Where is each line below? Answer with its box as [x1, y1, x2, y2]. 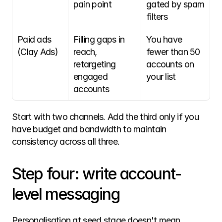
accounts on [146, 59, 194, 69]
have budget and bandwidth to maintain [12, 124, 166, 134]
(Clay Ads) [17, 47, 58, 57]
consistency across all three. [12, 136, 122, 147]
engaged [73, 71, 108, 82]
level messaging [12, 184, 119, 204]
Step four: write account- [12, 164, 181, 183]
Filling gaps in [73, 34, 125, 45]
